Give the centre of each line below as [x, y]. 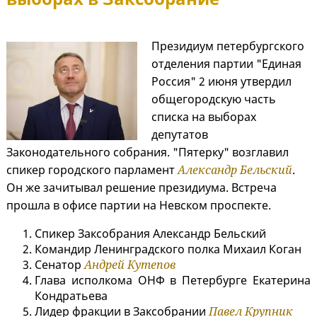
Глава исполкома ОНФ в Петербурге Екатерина [173, 281]
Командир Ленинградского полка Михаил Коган [168, 249]
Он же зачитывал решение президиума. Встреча [142, 188]
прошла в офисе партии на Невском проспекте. [140, 206]
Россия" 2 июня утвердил [221, 82]
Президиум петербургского [227, 46]
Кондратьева [71, 296]
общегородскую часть [213, 99]
